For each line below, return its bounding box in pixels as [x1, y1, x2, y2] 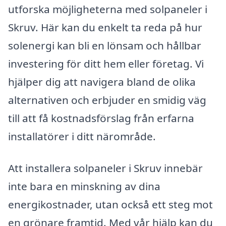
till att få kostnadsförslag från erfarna [8, 110, 194, 125]
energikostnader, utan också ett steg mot [8, 197, 213, 212]
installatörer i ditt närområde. [8, 129, 156, 143]
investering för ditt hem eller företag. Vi [8, 56, 204, 71]
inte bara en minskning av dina [8, 179, 160, 194]
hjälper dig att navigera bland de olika [8, 74, 196, 89]
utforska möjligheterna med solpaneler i [8, 2, 207, 16]
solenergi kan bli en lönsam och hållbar [8, 38, 201, 52]
